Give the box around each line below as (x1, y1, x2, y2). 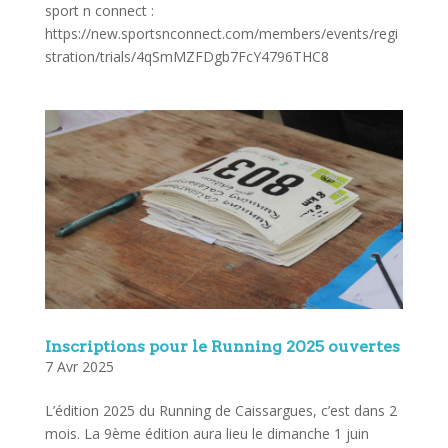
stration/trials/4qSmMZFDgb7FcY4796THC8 (44, 47, 329, 67)
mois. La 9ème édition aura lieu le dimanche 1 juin (44, 423, 369, 443)
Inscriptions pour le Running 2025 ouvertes (44, 336, 400, 356)
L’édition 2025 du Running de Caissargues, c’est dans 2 (44, 400, 397, 420)
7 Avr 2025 (44, 356, 114, 376)
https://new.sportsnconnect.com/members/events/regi (44, 24, 398, 44)
